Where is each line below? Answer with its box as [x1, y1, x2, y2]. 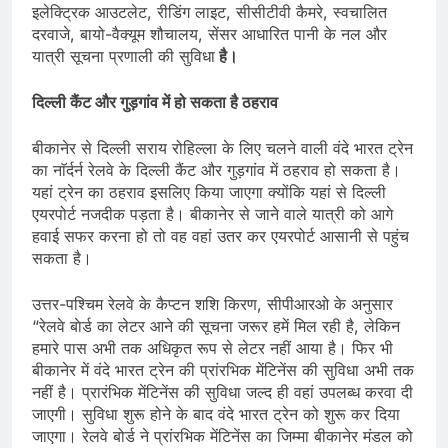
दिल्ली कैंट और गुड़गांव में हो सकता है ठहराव [32, 91, 278, 112]
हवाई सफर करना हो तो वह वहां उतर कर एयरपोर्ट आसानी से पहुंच [32, 225, 409, 246]
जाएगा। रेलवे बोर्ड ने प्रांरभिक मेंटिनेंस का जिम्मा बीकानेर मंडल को [32, 425, 413, 446]
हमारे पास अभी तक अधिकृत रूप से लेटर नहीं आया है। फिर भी [32, 337, 393, 358]
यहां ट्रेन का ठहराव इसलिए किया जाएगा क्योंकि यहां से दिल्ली [32, 181, 386, 202]
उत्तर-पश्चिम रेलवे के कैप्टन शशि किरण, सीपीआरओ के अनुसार [32, 293, 393, 314]
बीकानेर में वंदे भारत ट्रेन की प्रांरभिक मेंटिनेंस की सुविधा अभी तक [32, 359, 414, 380]
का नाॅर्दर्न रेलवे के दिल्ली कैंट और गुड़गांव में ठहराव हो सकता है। [32, 159, 401, 180]
